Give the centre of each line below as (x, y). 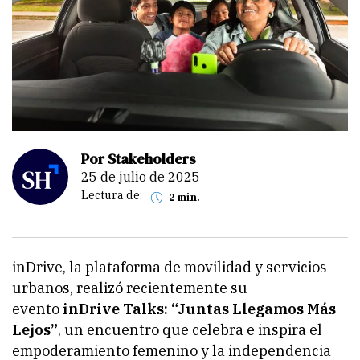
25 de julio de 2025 (145, 176)
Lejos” (35, 329)
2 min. (187, 197)
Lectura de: (112, 196)
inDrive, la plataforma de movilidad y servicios (170, 267)
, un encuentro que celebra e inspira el (190, 329)
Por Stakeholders (138, 158)
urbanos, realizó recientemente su (130, 288)
